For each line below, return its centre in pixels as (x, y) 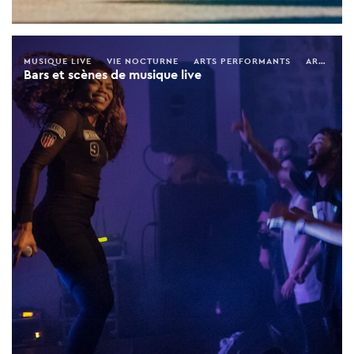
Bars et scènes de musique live (113, 74)
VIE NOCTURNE (143, 60)
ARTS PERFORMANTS (242, 60)
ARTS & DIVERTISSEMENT (312, 60)
